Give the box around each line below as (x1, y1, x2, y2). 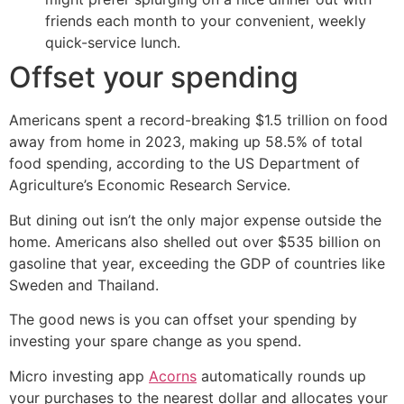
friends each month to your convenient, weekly (45, 12, 366, 31)
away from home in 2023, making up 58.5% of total (9, 133, 363, 151)
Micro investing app (9, 366, 149, 385)
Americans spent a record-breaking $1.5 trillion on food (9, 111, 388, 130)
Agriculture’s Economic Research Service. (9, 176, 290, 195)
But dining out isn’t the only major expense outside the (9, 210, 381, 229)
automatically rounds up (197, 366, 366, 385)
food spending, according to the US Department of (9, 154, 360, 173)
